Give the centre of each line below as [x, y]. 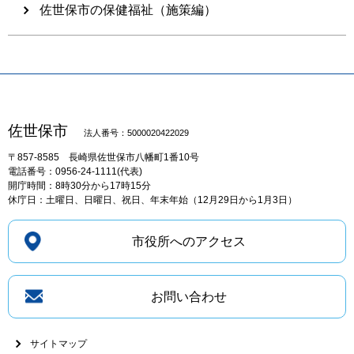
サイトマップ [58, 343]
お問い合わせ [189, 296]
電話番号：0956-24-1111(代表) [75, 171]
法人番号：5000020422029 [136, 132]
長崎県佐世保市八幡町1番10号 [134, 157]
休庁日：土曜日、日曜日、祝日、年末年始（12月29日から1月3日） [153, 200]
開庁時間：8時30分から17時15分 [79, 185]
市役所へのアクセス [189, 241]
